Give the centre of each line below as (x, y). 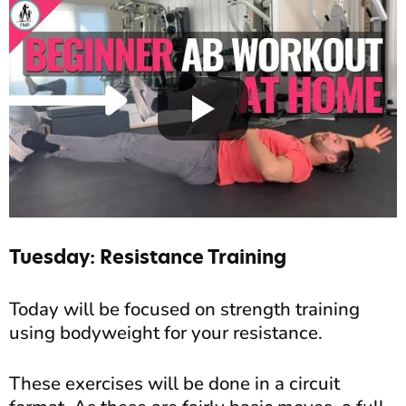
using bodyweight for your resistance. (166, 333)
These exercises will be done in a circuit (174, 384)
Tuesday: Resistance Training (148, 257)
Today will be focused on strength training (184, 309)
